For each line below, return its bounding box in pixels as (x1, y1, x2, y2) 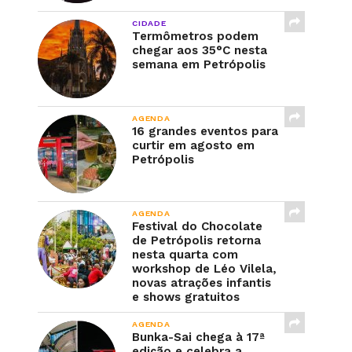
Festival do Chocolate (132, 219, 262, 233)
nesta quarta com (132, 247, 238, 262)
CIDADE (132, 18, 167, 28)
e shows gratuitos (132, 290, 240, 304)
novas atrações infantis (132, 276, 271, 290)
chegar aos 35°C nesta (132, 43, 267, 57)
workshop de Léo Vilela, (132, 262, 277, 276)
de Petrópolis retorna (132, 233, 261, 247)
